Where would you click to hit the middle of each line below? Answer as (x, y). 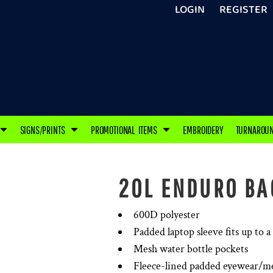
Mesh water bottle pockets (191, 249)
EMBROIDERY (203, 130)
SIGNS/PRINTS (44, 130)
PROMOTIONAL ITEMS (126, 130)
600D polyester (167, 215)
